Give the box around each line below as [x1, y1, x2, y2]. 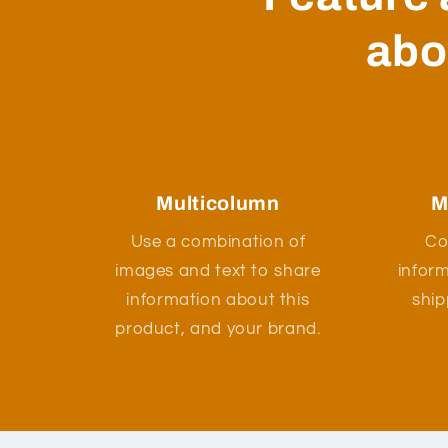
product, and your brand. [115, 320, 321, 339]
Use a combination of [130, 233, 306, 252]
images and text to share [115, 262, 321, 281]
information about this [126, 291, 310, 310]
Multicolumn [156, 192, 280, 214]
